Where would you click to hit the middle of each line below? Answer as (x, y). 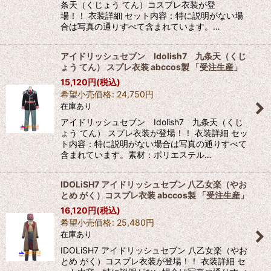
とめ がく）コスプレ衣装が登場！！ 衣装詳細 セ (153, 261)
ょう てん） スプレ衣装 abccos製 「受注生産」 (151, 67)
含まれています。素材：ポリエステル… (136, 155)
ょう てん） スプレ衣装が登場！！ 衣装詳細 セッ (154, 133)
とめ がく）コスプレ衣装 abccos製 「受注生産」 (155, 195)
